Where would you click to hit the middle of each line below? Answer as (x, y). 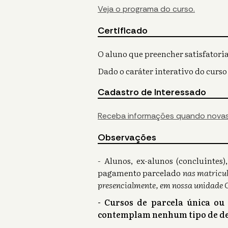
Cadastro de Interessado (152, 92)
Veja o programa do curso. (146, 9)
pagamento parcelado (140, 173)
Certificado (123, 31)
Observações (127, 138)
